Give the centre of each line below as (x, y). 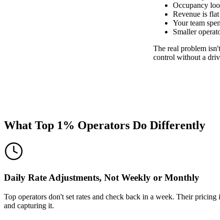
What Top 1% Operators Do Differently (105, 125)
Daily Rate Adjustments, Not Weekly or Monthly (102, 178)
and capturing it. (29, 205)
